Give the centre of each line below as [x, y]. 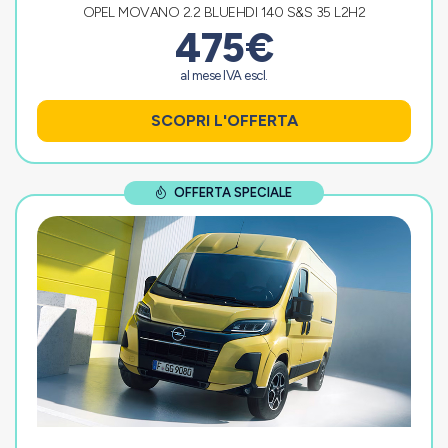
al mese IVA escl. [224, 76]
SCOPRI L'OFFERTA [224, 121]
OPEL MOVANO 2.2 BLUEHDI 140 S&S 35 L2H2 [224, 13]
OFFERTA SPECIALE [232, 193]
